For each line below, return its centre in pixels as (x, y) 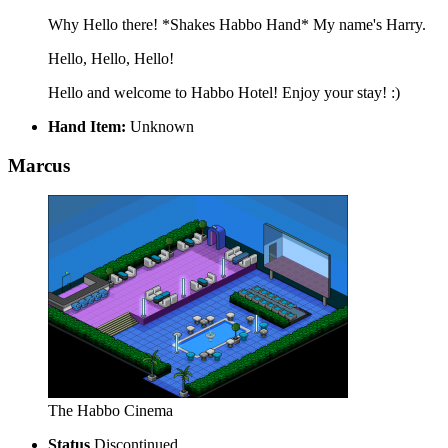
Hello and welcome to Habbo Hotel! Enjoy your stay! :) (224, 92)
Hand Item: (87, 126)
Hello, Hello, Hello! (111, 58)
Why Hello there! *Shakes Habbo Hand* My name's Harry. (237, 24)
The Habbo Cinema (110, 411)
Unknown (160, 126)
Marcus (39, 165)
